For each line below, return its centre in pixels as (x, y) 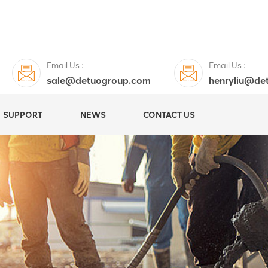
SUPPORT (23, 115)
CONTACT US (169, 115)
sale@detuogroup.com (99, 80)
